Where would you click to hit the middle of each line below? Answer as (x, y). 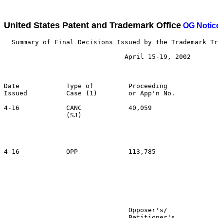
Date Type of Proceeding (86, 86)
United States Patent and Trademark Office (92, 25)
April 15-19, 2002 (97, 57)
